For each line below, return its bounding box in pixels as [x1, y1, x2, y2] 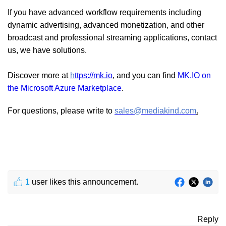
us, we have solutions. [8, 45, 87, 54]
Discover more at [8, 71, 70, 80]
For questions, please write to [8, 106, 115, 115]
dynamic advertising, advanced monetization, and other [8, 20, 204, 29]
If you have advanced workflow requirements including [8, 8, 201, 17]
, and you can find [112, 71, 178, 80]
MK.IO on [178, 71, 211, 80]
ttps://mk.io [75, 71, 112, 80]
